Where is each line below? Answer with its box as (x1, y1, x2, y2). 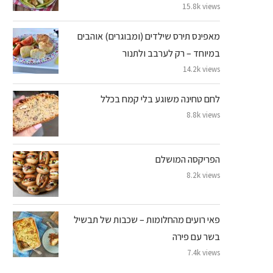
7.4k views (187, 247, 220, 258)
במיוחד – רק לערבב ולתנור (122, 46, 220, 60)
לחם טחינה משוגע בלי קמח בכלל (101, 92, 220, 105)
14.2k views (183, 63, 220, 74)
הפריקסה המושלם (155, 152, 220, 166)
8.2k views (186, 169, 220, 180)
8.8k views (186, 109, 220, 120)
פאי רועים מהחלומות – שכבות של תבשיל (74, 213, 220, 226)
